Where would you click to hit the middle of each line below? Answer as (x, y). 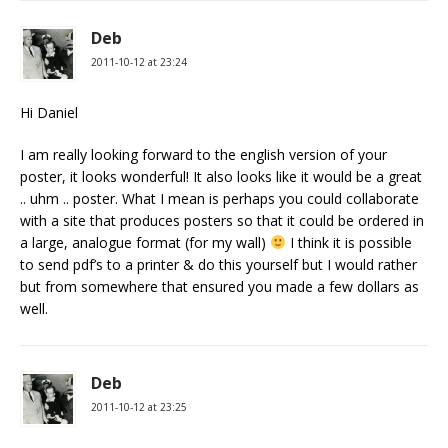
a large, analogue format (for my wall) (145, 242)
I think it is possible (348, 242)
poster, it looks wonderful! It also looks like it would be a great (221, 176)
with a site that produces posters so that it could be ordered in (222, 220)
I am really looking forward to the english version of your (203, 154)
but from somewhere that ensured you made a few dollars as (219, 286)
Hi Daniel (49, 112)
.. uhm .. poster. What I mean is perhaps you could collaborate (219, 198)
